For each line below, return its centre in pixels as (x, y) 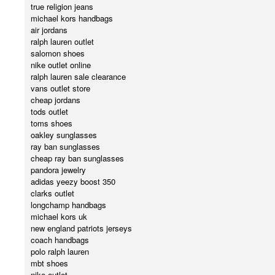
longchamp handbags (68, 205)
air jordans (49, 30)
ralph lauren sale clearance (78, 77)
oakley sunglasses (64, 135)
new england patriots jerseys (81, 228)
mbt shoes (49, 263)
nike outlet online (61, 65)
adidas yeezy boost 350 (73, 182)
